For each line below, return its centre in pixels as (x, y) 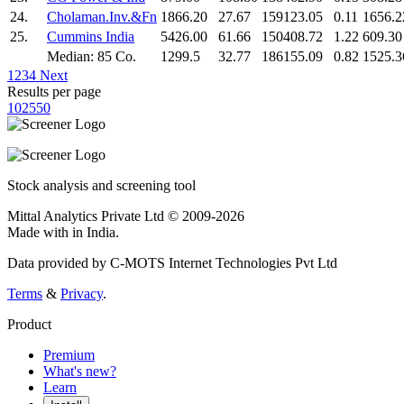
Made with (40, 232)
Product (29, 324)
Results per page (54, 91)
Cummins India (91, 36)
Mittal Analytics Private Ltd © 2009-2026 (126, 216)
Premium (69, 354)
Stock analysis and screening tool (101, 185)
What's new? (80, 371)
